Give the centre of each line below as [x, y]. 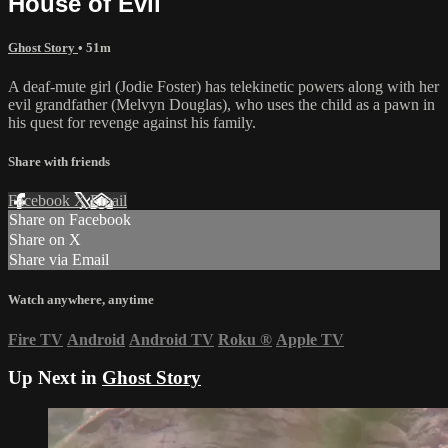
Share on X [45, 240]
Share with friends [59, 162]
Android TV [171, 339]
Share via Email [59, 260]
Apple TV [310, 339]
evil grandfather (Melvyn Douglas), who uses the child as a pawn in [221, 104]
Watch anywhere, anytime [81, 300]
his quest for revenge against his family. [132, 122]
